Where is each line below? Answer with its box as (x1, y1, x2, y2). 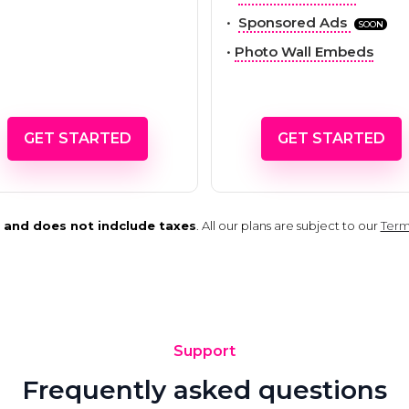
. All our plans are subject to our (195, 217, 381, 233)
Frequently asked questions (22, 373, 387, 405)
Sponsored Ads (238, 13, 351, 31)
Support (173, 341, 236, 360)
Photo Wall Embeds (235, 42, 373, 60)
